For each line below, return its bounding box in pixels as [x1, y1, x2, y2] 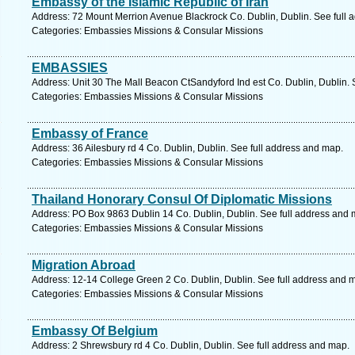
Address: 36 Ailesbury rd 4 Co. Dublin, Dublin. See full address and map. [32, 143, 343, 154]
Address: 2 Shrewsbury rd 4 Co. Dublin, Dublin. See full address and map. [32, 340, 349, 351]
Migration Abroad [32, 258, 136, 272]
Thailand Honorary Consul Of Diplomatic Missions [32, 193, 332, 206]
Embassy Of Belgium [32, 324, 158, 338]
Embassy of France [32, 127, 148, 140]
